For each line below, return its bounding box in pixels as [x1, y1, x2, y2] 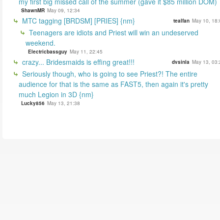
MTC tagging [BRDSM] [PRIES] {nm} [20, 16, 135, 26]
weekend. [26, 38, 55, 48]
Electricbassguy [28, 48, 67, 55]
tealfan [173, 17, 190, 25]
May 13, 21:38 [47, 100, 80, 107]
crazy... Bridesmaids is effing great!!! [20, 57, 135, 67]
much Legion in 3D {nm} [19, 89, 94, 100]
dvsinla [172, 58, 190, 66]
